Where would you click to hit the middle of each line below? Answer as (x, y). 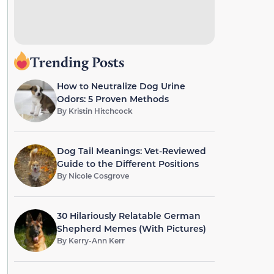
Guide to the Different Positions (128, 164)
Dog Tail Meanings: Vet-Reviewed (131, 151)
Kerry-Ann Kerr (96, 240)
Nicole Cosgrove (98, 176)
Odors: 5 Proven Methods (113, 99)
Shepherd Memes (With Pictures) (131, 228)
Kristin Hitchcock (100, 111)
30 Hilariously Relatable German (128, 216)
